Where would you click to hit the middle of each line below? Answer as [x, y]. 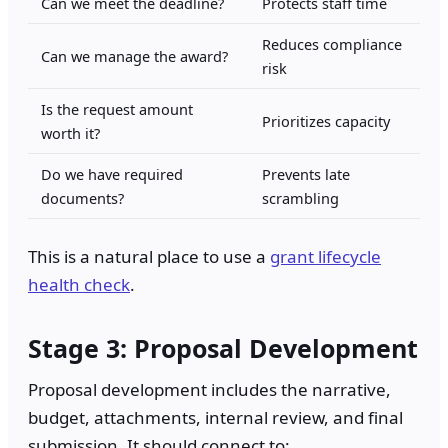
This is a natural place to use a [149, 257]
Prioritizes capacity [326, 121]
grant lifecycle [325, 257]
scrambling [300, 198]
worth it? [70, 133]
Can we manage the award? [134, 56]
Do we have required [112, 174]
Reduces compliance [332, 44]
